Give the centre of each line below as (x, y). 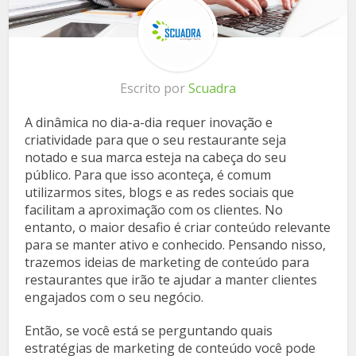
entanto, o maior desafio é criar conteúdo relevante (178, 228)
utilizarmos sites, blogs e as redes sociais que (160, 193)
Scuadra (212, 89)
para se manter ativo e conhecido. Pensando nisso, (176, 245)
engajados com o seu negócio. (114, 298)
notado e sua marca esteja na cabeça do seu (156, 158)
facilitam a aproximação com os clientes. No (154, 210)
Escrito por (154, 89)
